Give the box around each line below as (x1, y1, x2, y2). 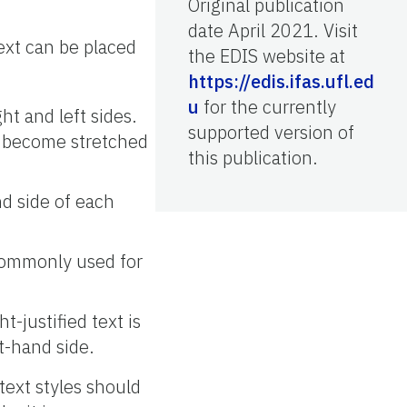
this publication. (188, 144, 318, 170)
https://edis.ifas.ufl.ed (188, 68, 374, 94)
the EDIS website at (188, 43, 345, 68)
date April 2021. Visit (188, 17, 358, 43)
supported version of (188, 119, 354, 144)
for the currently (199, 94, 336, 119)
